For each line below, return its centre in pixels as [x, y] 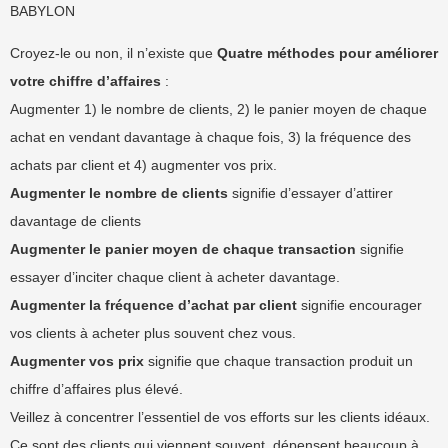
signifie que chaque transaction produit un [278, 361]
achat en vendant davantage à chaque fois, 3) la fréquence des [210, 137]
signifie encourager [359, 305]
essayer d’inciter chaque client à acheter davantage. [175, 277]
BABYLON [42, 11]
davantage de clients [75, 221]
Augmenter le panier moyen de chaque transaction [183, 249]
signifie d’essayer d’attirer [310, 193]
